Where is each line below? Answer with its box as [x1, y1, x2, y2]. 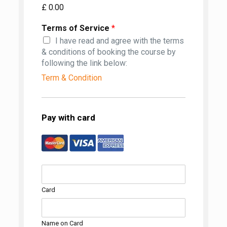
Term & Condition [41, 73, 102, 83]
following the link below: [41, 58, 127, 68]
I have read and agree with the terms [55, 36, 184, 46]
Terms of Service [41, 23, 111, 33]
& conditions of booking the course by [41, 47, 176, 57]
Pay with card [41, 112, 95, 123]
